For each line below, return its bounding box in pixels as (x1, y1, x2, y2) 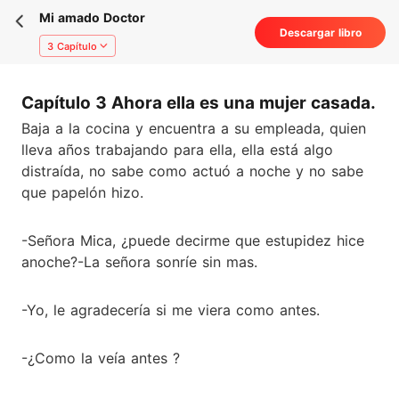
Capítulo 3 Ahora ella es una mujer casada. (21, 93, 376, 113)
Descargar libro (279, 26, 362, 40)
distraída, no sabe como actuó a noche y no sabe (21, 161, 363, 180)
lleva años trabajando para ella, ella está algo (21, 140, 333, 159)
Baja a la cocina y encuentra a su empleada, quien (21, 118, 366, 137)
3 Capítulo (46, 39, 97, 53)
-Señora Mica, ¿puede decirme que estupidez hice (21, 231, 364, 249)
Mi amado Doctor (39, 10, 145, 25)
